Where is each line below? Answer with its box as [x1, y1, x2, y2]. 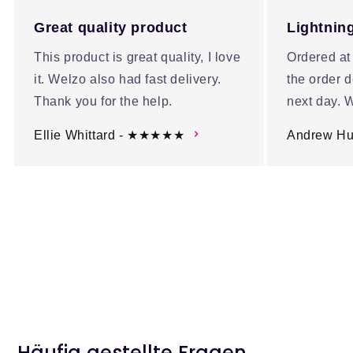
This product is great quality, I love [34, 50, 241, 64]
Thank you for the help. [34, 95, 173, 108]
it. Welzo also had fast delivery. [34, 72, 221, 86]
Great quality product [34, 20, 188, 35]
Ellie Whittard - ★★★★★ [34, 128, 185, 142]
